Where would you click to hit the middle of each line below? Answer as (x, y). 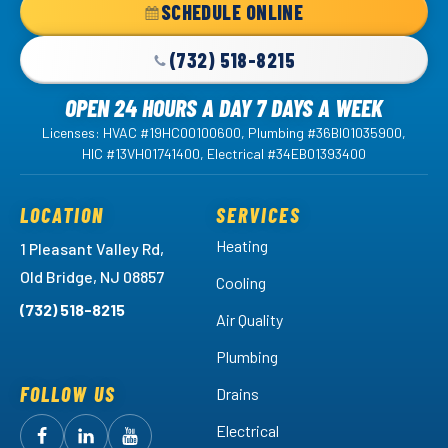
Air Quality (249, 320)
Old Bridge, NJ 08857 (92, 277)
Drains (237, 394)
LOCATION (62, 215)
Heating (241, 246)
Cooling (240, 283)
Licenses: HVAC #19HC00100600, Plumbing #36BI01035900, (224, 133)
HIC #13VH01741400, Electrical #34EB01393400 (224, 154)
